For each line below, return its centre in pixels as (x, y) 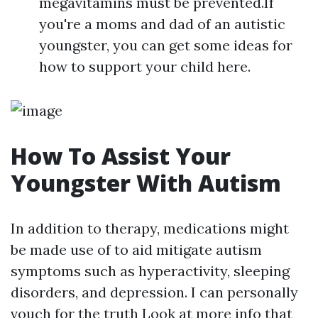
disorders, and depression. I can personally (154, 292)
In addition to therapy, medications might (150, 228)
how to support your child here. (145, 66)
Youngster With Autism (146, 183)
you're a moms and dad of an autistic (162, 24)
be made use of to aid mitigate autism (136, 250)
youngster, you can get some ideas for (166, 45)
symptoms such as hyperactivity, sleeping (150, 271)
